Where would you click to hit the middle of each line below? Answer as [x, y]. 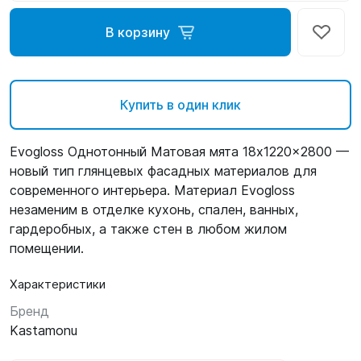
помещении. [47, 248]
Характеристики [58, 284]
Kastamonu [44, 330]
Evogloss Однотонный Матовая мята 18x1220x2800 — [179, 151]
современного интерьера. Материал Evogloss [152, 190]
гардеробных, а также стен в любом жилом [148, 229]
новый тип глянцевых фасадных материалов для [163, 171]
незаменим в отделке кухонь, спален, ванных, [154, 210]
